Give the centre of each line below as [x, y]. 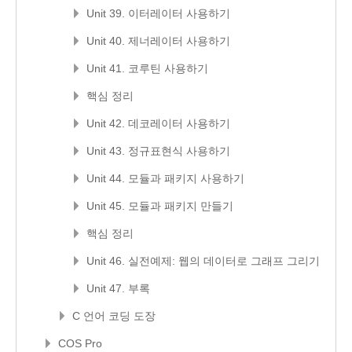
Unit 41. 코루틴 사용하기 [147, 68]
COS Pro [80, 343]
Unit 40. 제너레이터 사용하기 [158, 41]
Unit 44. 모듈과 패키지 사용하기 [165, 178]
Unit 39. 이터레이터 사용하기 [158, 13]
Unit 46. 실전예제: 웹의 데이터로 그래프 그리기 [203, 261]
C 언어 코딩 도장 [114, 316]
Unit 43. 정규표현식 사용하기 [158, 151]
